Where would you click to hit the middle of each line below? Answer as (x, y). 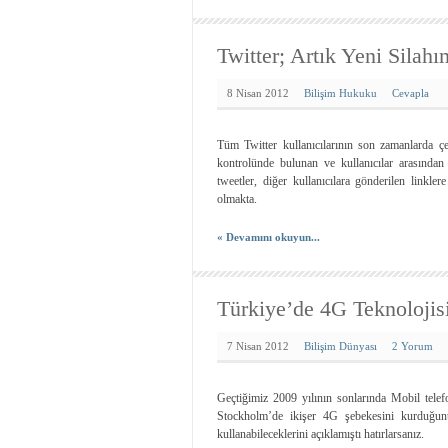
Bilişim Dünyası (340, 346)
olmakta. (237, 199)
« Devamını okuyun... (268, 237)
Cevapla (410, 93)
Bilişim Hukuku (340, 93)
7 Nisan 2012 (258, 346)
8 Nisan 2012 (258, 93)
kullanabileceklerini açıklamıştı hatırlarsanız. (320, 434)
